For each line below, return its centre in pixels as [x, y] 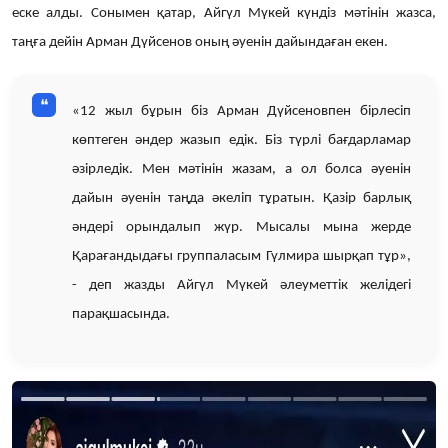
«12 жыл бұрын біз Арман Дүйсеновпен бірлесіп [241, 111]
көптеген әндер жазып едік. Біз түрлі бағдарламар [241, 140]
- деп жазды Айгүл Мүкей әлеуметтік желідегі [241, 285]
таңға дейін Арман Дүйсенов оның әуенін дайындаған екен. [200, 42]
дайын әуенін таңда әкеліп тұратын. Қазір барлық [241, 198]
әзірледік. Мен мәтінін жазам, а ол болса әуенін [241, 169]
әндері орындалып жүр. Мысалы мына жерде [241, 227]
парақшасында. [121, 314]
